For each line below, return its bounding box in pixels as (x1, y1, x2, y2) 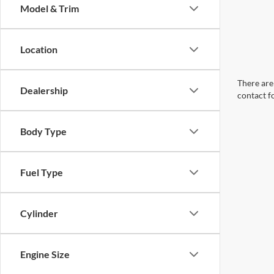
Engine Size (20, 248, 70, 260)
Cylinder (20, 207, 58, 219)
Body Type (20, 125, 67, 137)
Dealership (20, 84, 68, 96)
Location (20, 43, 57, 55)
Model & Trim (20, 2, 79, 14)
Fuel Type (20, 166, 63, 178)
